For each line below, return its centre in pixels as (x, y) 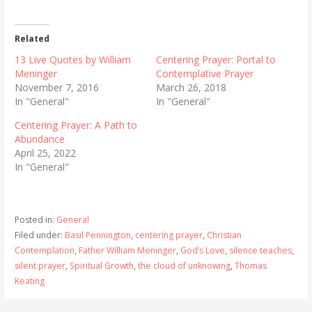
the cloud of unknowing (184, 265)
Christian (224, 235)
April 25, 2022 (45, 153)
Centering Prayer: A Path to (76, 125)
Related (32, 38)
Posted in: (35, 219)
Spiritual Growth (101, 265)
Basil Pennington (97, 235)
